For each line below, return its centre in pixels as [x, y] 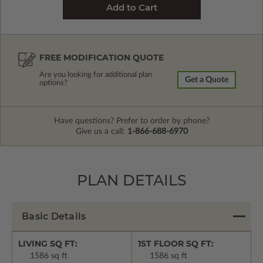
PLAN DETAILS [131, 181]
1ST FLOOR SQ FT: [176, 244]
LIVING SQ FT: [48, 244]
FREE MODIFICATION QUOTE [102, 58]
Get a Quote [207, 80]
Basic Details [54, 217]
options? [53, 83]
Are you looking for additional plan [96, 75]
